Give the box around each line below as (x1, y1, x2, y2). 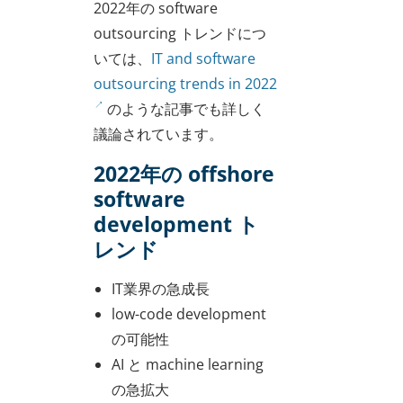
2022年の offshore (94, 158, 274, 188)
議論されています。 (94, 123, 223, 144)
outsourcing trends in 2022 (94, 73, 277, 94)
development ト (94, 209, 259, 238)
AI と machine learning (112, 354, 264, 374)
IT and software (151, 48, 255, 68)
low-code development (112, 303, 266, 324)
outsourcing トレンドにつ (94, 22, 266, 43)
